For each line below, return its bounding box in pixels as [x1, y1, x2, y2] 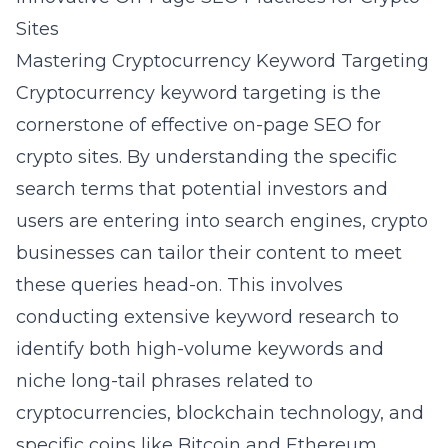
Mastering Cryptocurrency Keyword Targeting [16, 50, 429, 72]
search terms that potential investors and [16, 178, 388, 200]
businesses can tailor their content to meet [16, 242, 402, 264]
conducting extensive [16, 306, 215, 328]
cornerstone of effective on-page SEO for [16, 114, 381, 136]
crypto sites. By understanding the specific [16, 146, 397, 168]
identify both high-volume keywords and [16, 338, 384, 360]
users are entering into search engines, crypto [16, 210, 428, 232]
